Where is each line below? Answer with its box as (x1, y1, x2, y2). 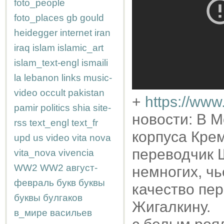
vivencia (58, 147, 94, 158)
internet (60, 27, 92, 38)
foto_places (14, 12, 64, 23)
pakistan (68, 87, 104, 98)
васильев (50, 207, 92, 218)
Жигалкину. (132, 198, 210, 215)
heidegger (14, 27, 57, 38)
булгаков (43, 192, 82, 203)
